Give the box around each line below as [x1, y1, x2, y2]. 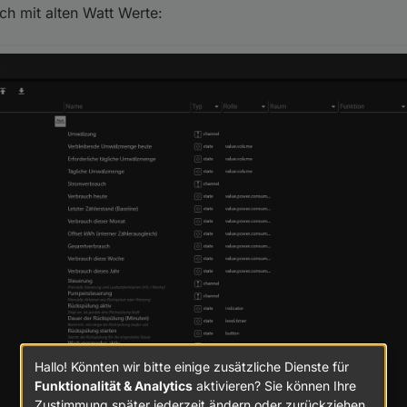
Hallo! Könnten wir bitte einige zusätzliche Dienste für [35, 358, 349, 374]
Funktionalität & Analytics [35, 377, 193, 393]
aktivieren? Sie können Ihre [193, 377, 356, 393]
